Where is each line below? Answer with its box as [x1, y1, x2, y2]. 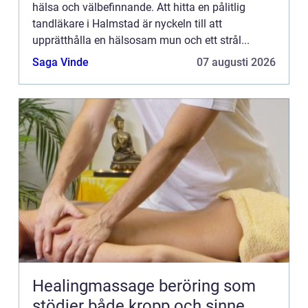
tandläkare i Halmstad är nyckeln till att [32, 16, 222, 30]
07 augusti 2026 [197, 55, 276, 69]
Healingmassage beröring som [32, 276, 159, 296]
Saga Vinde [32, 55, 89, 69]
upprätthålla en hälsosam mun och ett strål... [32, 33, 250, 47]
